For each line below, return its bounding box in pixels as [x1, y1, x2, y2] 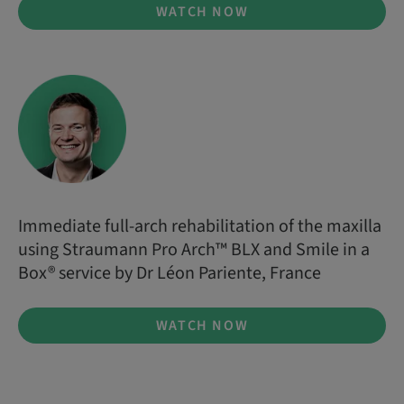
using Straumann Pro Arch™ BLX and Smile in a [18, 237, 370, 263]
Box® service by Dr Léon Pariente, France [18, 261, 321, 287]
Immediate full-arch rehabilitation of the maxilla [18, 214, 381, 240]
